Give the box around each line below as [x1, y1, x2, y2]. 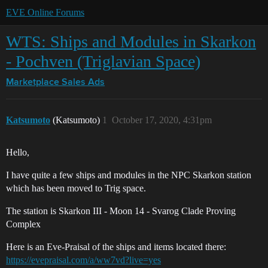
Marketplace [6, 78, 59, 87]
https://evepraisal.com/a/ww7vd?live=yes [6, 255, 161, 265]
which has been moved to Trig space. [6, 183, 146, 193]
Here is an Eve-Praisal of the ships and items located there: [6, 242, 226, 252]
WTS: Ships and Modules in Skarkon [6, 32, 256, 51]
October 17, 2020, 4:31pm [112, 115, 212, 125]
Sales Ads [62, 78, 105, 87]
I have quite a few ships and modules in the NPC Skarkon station [6, 170, 251, 180]
